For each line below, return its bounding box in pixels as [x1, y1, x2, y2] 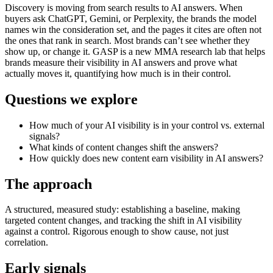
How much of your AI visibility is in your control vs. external [29, 119, 264, 130]
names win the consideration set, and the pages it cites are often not [5, 24, 261, 35]
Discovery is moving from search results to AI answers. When [5, 2, 243, 13]
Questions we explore [5, 91, 138, 107]
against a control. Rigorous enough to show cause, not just [5, 226, 229, 237]
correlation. [5, 237, 48, 248]
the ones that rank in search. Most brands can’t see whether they [5, 35, 250, 46]
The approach [5, 175, 92, 192]
